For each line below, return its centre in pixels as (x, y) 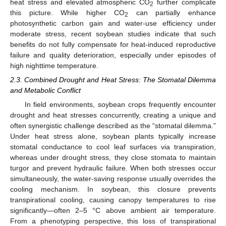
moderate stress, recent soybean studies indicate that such (113, 34)
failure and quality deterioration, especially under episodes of (113, 55)
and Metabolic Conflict (45, 90)
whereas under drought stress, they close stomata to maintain (113, 158)
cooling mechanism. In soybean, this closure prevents (113, 189)
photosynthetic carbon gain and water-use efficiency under (113, 23)
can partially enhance (172, 12)
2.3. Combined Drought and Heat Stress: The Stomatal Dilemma (113, 79)
